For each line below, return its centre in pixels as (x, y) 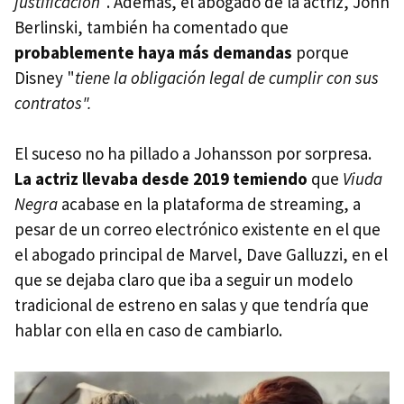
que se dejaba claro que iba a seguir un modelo (184, 280)
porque (321, 53)
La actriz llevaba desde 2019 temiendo (163, 179)
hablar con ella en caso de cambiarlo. (148, 331)
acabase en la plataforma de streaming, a (209, 204)
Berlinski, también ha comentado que (151, 28)
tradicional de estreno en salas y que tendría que (192, 305)
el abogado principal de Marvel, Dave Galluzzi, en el (201, 255)
